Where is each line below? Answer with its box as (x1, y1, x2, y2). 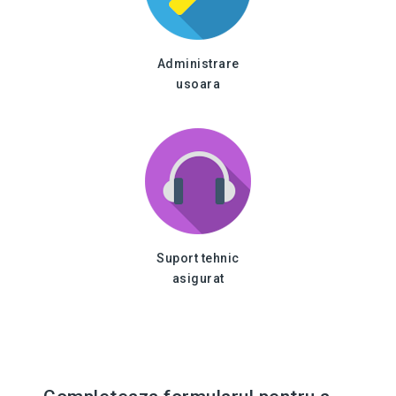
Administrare (156, 57, 240, 71)
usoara (176, 77, 220, 91)
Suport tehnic (156, 251, 240, 265)
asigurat (171, 271, 225, 286)
